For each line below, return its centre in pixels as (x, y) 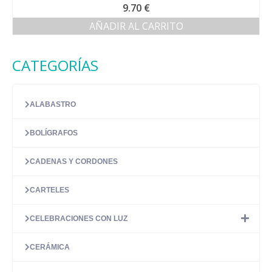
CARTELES (49, 190)
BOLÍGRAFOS (54, 133)
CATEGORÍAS (55, 65)
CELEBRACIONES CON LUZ (79, 219)
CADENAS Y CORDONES (74, 161)
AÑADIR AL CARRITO (136, 26)
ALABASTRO (53, 104)
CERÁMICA (50, 247)
